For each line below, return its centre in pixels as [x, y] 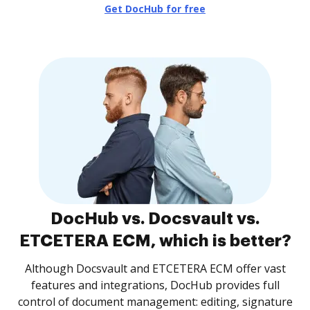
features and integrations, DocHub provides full [155, 285]
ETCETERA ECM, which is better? [155, 241]
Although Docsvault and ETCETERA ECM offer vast [155, 268]
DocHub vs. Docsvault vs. [155, 219]
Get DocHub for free [155, 9]
